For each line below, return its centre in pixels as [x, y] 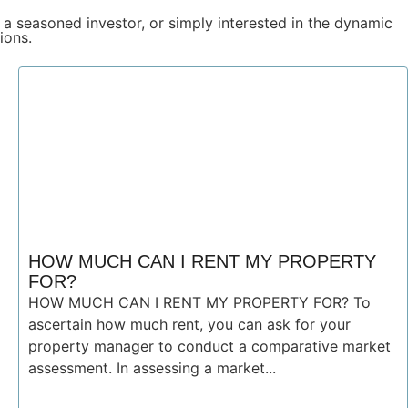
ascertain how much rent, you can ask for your [189, 324]
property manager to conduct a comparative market [209, 346]
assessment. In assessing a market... [152, 368]
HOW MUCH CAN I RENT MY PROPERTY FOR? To [199, 302]
